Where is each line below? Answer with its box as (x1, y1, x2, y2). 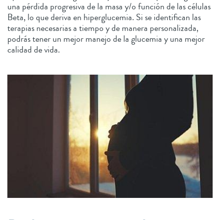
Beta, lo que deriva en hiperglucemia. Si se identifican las (7, 10, 201, 24)
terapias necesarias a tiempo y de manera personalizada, (7, 21, 198, 34)
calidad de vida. (7, 43, 62, 56)
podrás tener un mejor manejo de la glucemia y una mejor (7, 32, 205, 45)
